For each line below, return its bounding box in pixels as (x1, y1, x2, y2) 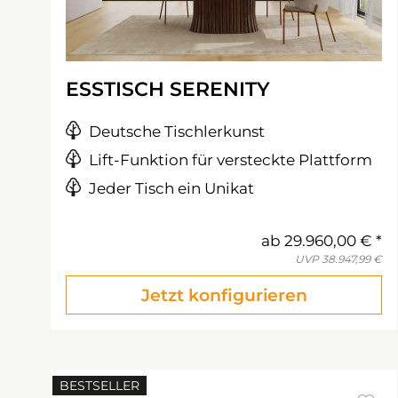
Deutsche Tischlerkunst (89, 123, 265, 140)
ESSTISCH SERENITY (66, 77, 270, 101)
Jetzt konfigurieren (140, 285, 307, 306)
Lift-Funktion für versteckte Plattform (89, 151, 372, 169)
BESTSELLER (60, 378, 139, 394)
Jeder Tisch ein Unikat (89, 179, 254, 197)
